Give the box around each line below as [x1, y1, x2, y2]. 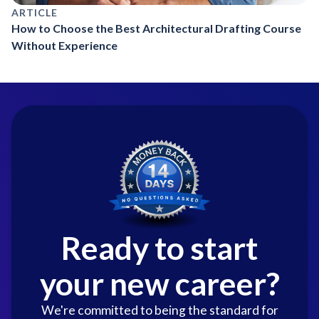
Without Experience [11, 38, 117, 52]
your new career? [39, 264, 280, 302]
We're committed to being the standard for [41, 302, 278, 318]
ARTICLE [11, 6, 58, 19]
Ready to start [61, 229, 258, 266]
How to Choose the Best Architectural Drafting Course [11, 21, 301, 35]
